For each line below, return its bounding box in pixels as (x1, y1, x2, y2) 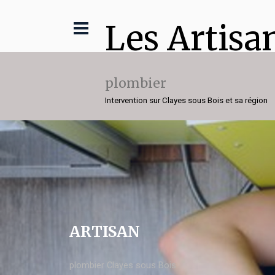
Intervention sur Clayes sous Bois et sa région (105, 96, 268, 105)
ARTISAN (69, 222, 140, 241)
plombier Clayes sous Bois (69, 260, 176, 271)
